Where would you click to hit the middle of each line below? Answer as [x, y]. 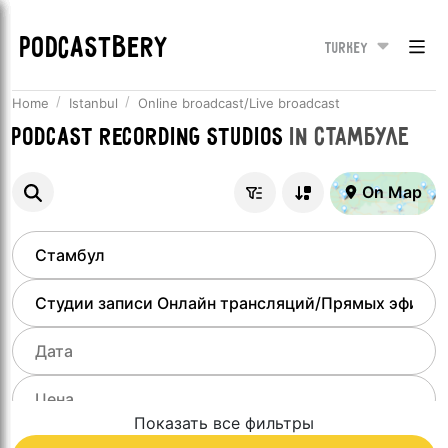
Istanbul [93, 103]
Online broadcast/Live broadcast [239, 103]
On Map [392, 192]
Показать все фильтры [224, 422]
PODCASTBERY [94, 49]
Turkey [346, 48]
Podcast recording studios [148, 138]
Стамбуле [363, 138]
